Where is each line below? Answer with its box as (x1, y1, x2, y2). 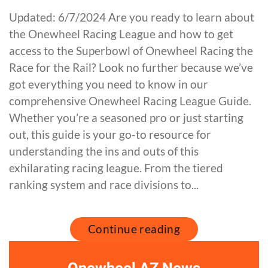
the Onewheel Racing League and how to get (9, 26, 233, 41)
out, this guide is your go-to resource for (9, 127, 211, 141)
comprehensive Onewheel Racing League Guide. (9, 93, 251, 108)
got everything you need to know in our (9, 77, 208, 91)
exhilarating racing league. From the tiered (9, 160, 223, 175)
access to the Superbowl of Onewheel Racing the (9, 43, 253, 57)
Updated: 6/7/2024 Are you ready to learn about (9, 10, 254, 24)
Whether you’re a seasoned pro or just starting (9, 110, 243, 124)
